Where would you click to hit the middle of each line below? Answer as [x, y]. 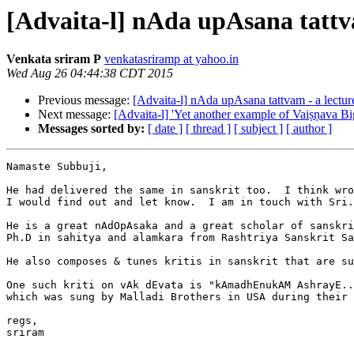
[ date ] [165, 129]
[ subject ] [258, 129]
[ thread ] [208, 129]
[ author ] [309, 129]
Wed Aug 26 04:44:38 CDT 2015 [90, 73]
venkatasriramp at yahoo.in [171, 59]
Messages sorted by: [91, 129]
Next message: [76, 115]
